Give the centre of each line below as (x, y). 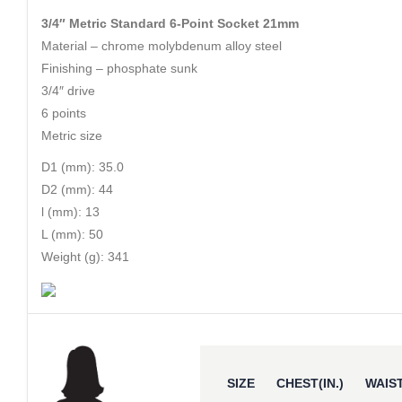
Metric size (72, 136)
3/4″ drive (68, 91)
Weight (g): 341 (85, 257)
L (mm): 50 (72, 235)
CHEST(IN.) (310, 384)
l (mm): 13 (70, 212)
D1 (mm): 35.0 (83, 167)
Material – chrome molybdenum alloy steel (162, 46)
